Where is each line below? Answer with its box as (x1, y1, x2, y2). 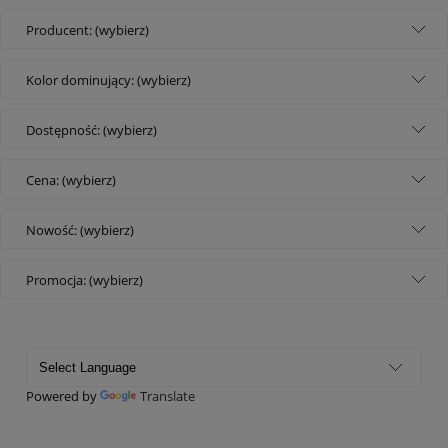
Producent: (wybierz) (26, 20, 149, 39)
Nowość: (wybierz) (26, 220, 134, 239)
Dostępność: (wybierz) (26, 120, 157, 139)
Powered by (26, 386, 100, 405)
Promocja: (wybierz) (26, 270, 143, 289)
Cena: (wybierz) (26, 170, 116, 189)
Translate (140, 386, 195, 405)
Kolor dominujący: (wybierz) (26, 70, 191, 89)
